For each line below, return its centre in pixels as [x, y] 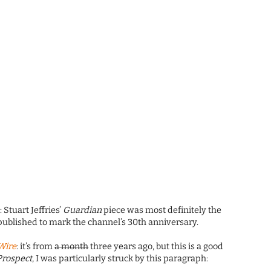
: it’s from [36, 247]
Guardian [83, 211]
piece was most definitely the [162, 211]
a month [72, 247]
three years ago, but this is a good [156, 247]
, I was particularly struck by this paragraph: [120, 259]
